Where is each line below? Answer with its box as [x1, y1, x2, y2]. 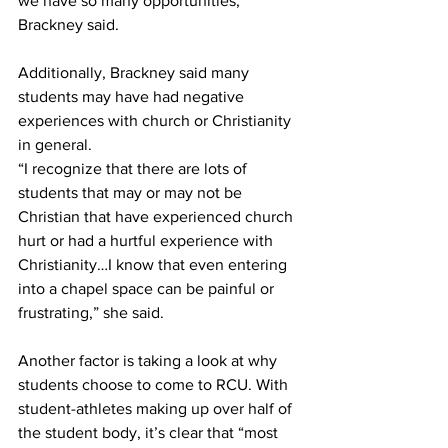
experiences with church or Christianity [18, 112, 295, 130]
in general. [18, 136, 92, 154]
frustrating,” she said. [18, 304, 164, 322]
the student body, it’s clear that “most [18, 424, 282, 442]
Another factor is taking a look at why [18, 352, 281, 370]
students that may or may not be [18, 184, 246, 202]
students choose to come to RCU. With [18, 376, 292, 394]
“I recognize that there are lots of [18, 160, 251, 178]
